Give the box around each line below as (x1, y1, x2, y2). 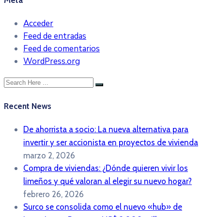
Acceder (23, 17, 53, 29)
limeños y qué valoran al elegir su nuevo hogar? (23, 176, 192, 186)
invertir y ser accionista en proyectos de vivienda (23, 138, 198, 148)
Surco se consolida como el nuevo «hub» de (23, 202, 182, 212)
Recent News (4, 101, 51, 111)
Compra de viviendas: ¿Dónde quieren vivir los (23, 163, 188, 173)
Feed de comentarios (23, 43, 100, 54)
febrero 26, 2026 (23, 189, 84, 200)
